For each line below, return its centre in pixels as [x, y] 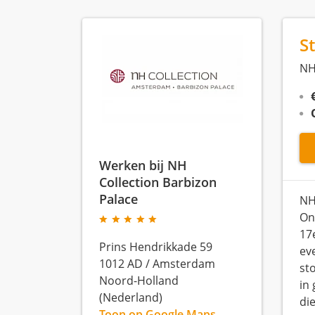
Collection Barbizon [158, 182]
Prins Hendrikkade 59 [156, 247]
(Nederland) [131, 297]
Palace [118, 199]
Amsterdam [184, 264]
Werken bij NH [143, 165]
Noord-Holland [139, 281]
